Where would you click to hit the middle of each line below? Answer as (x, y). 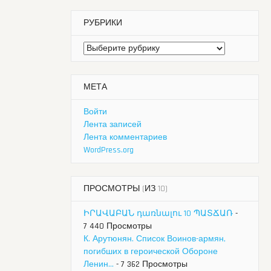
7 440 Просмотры (118, 227)
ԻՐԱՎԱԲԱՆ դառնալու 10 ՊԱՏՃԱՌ (158, 214)
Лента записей (113, 125)
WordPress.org (109, 150)
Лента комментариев (125, 138)
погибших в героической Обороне (151, 252)
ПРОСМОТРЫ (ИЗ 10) (126, 189)
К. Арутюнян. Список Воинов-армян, (155, 239)
